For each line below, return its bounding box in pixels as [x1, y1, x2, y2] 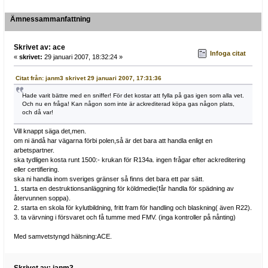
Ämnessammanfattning [10, 14, 90, 23]
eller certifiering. [13, 165, 59, 173]
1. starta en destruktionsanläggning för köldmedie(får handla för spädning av [13, 184, 234, 192]
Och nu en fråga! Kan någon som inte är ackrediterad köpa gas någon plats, [22, 100, 234, 107]
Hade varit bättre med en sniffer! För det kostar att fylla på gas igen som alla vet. [22, 92, 244, 99]
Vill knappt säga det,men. [13, 127, 86, 135]
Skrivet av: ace [13, 42, 65, 51]
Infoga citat [210, 50, 246, 57]
